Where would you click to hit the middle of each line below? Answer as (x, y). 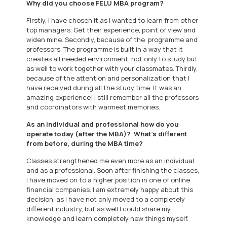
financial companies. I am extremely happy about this (110, 190)
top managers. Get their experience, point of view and (111, 30)
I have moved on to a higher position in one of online (108, 180)
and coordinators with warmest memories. (93, 107)
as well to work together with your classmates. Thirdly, (112, 69)
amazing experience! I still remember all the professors (113, 98)
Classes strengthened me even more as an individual (110, 161)
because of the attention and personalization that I (108, 78)
